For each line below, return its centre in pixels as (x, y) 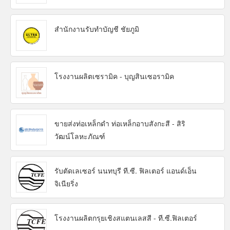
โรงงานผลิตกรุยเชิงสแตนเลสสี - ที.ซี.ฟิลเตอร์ (126, 218)
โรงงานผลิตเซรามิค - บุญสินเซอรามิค (114, 76)
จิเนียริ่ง (66, 184)
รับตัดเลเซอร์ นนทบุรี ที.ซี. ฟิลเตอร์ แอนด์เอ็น (126, 171)
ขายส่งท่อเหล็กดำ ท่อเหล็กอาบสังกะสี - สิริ (120, 123)
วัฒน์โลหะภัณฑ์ (80, 136)
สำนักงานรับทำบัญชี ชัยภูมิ (97, 29)
